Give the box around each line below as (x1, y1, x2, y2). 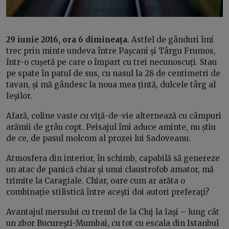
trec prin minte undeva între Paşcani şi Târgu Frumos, (6, 45, 216, 56)
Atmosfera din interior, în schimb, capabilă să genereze (6, 153, 220, 163)
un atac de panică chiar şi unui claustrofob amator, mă (6, 164, 214, 174)
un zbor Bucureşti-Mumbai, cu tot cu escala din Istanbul (6, 218, 219, 228)
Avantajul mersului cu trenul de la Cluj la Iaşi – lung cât (6, 207, 219, 217)
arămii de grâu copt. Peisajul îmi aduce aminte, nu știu (6, 122, 216, 132)
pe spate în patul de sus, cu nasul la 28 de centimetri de (6, 68, 220, 78)
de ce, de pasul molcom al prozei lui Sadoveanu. (6, 133, 191, 143)
